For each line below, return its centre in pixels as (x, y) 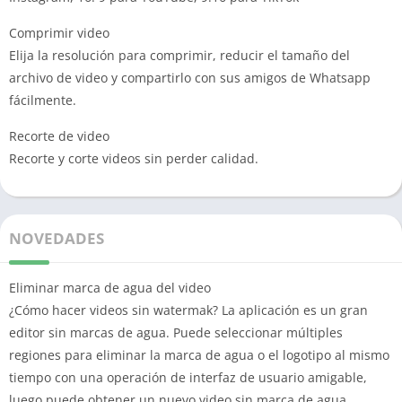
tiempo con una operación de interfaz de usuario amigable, (188, 377)
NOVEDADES (57, 238)
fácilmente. (43, 100)
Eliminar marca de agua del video (110, 288)
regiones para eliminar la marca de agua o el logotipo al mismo (199, 355)
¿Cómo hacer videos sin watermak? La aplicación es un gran (188, 310)
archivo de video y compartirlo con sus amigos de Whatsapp (190, 78)
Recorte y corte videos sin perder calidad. (134, 158)
